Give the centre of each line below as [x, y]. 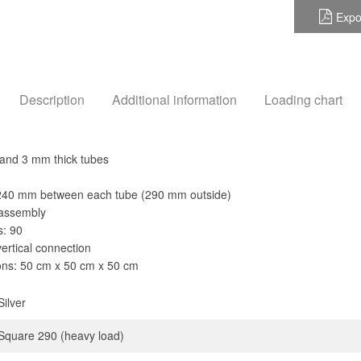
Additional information [174, 100]
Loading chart [303, 100]
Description [52, 100]
